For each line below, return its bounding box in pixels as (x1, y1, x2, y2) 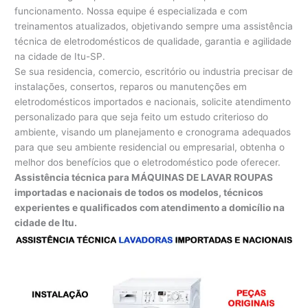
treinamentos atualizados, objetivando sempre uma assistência (14, 20, 294, 32)
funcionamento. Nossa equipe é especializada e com (14, 5, 248, 16)
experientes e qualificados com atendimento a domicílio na (14, 201, 285, 213)
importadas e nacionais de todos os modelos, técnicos (14, 186, 264, 198)
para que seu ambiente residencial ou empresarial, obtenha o (14, 141, 285, 153)
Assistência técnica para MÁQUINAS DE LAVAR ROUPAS (14, 171, 274, 183)
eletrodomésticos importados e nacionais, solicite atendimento (14, 96, 291, 107)
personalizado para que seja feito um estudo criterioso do (14, 111, 269, 122)
